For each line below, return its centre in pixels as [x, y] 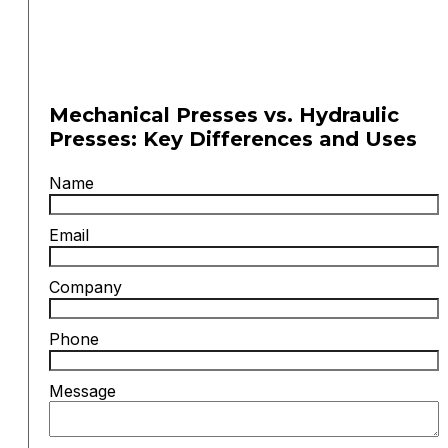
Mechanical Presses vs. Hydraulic [224, 115]
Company [85, 286]
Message [82, 390]
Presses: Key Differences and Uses [233, 139]
